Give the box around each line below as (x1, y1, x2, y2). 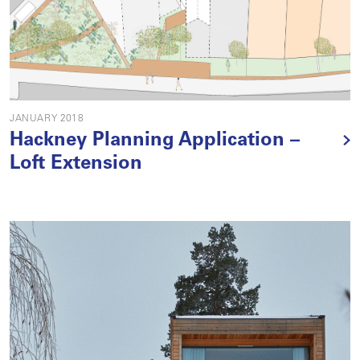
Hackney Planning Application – (10, 132, 300, 151)
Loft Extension (10, 155, 142, 174)
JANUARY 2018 (10, 114, 84, 124)
